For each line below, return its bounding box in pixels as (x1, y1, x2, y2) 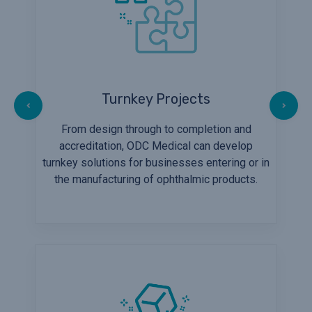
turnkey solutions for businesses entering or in (42, 155, 270, 169)
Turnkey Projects (102, 90, 210, 107)
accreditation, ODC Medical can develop (59, 139, 253, 153)
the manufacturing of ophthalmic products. (54, 172, 258, 186)
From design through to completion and (61, 122, 251, 136)
